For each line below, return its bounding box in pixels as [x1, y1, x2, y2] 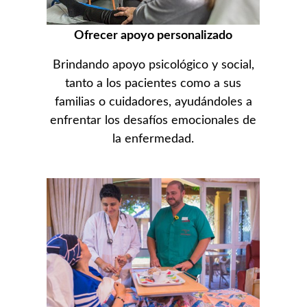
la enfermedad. [112, 133, 195, 146]
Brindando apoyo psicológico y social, [52, 59, 254, 72]
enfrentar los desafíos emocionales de [50, 114, 257, 127]
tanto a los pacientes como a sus [65, 77, 242, 90]
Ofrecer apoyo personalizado [74, 29, 233, 42]
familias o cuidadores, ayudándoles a [54, 96, 252, 109]
